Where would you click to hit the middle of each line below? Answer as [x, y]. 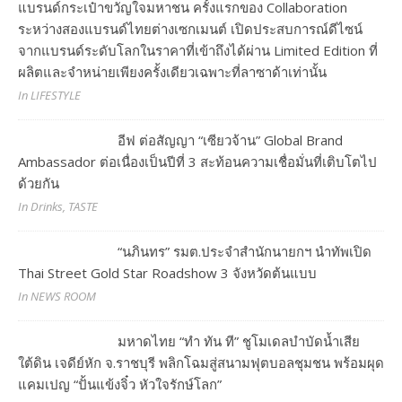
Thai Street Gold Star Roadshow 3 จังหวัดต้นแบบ [167, 272]
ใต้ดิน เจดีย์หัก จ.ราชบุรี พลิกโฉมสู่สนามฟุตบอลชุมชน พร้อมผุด [201, 362]
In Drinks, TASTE [58, 206]
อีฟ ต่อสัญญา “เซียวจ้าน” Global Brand [231, 140]
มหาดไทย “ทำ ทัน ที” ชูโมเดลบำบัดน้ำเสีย [239, 341]
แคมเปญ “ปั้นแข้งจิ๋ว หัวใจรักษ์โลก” [120, 384]
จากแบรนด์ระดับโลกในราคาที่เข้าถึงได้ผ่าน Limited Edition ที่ [198, 50]
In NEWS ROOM [57, 296]
